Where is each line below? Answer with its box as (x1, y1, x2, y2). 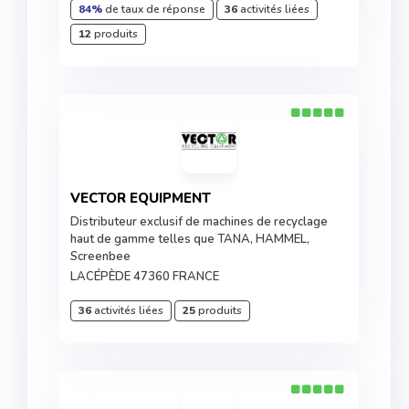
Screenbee (70, 248, 131, 265)
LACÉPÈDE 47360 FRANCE (70, 268, 219, 285)
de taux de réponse (102, 2, 205, 16)
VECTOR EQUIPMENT (80, 189, 211, 207)
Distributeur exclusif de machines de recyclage (70, 214, 328, 230)
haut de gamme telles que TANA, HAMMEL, (70, 231, 309, 247)
